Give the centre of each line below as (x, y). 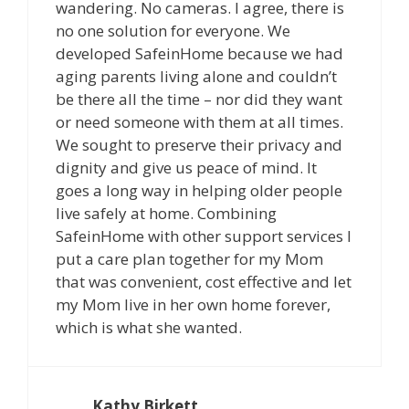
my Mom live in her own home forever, (193, 304)
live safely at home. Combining (166, 213)
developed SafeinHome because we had (199, 53)
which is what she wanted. (149, 327)
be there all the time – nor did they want (199, 99)
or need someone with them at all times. (199, 121)
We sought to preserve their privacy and (199, 144)
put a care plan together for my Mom (189, 258)
